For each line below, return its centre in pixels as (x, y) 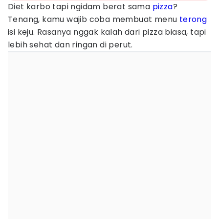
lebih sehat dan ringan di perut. (70, 45)
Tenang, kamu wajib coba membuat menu (94, 19)
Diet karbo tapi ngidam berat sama (80, 7)
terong (193, 19)
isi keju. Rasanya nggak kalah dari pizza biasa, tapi (107, 32)
